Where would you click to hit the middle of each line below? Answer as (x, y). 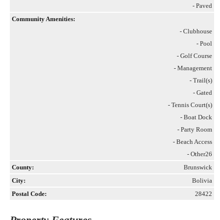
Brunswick (198, 167)
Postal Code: (29, 194)
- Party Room (195, 129)
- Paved (202, 6)
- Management (193, 68)
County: (23, 167)
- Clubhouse (196, 31)
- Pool (204, 43)
